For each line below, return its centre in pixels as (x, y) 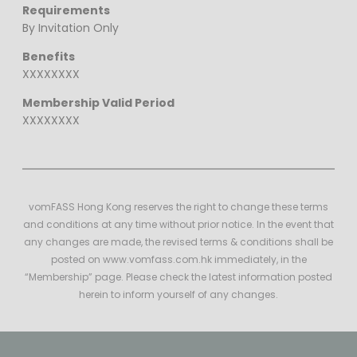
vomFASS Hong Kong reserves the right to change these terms (178, 207)
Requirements (66, 11)
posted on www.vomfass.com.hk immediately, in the (178, 260)
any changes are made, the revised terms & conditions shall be (178, 242)
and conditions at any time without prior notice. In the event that (178, 225)
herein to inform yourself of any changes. (178, 295)
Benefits (49, 57)
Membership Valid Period (98, 103)
